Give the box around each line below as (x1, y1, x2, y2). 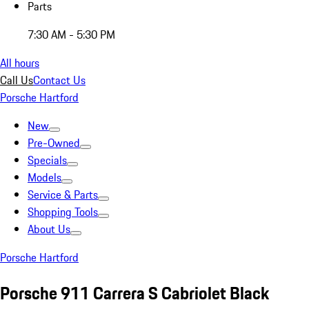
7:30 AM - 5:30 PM (28, 26, 115, 43)
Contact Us (33, 72, 86, 88)
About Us (28, 221, 70, 237)
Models (28, 169, 61, 186)
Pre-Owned (28, 134, 80, 151)
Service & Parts (28, 186, 98, 203)
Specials (28, 152, 67, 168)
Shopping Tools (28, 203, 98, 220)
